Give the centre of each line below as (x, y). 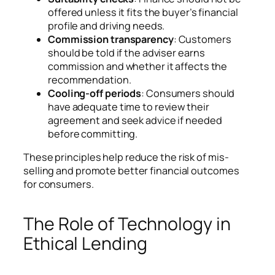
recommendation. (90, 80)
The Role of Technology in (127, 224)
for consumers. (59, 184)
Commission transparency (111, 40)
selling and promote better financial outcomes (131, 171)
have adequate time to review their (129, 107)
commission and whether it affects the (138, 67)
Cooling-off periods (95, 94)
